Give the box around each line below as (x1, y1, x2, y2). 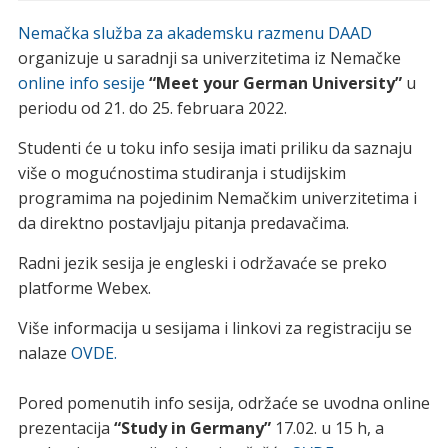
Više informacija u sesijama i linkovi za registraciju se (17, 317, 412, 340)
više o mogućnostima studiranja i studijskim (17, 162, 346, 185)
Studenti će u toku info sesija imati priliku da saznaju (17, 137, 412, 160)
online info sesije (17, 72, 145, 95)
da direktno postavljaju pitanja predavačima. (17, 212, 349, 235)
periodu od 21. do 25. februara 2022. (17, 97, 287, 120)
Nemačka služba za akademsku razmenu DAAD (17, 22, 372, 45)
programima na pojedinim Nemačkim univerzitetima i (17, 187, 417, 210)
